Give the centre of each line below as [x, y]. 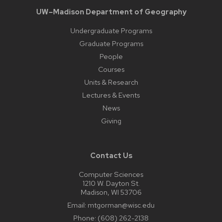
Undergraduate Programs [111, 31]
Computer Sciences [111, 174]
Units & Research [111, 82]
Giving [111, 121]
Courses [111, 69]
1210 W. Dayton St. [111, 183]
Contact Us [111, 156]
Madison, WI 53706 [111, 192]
